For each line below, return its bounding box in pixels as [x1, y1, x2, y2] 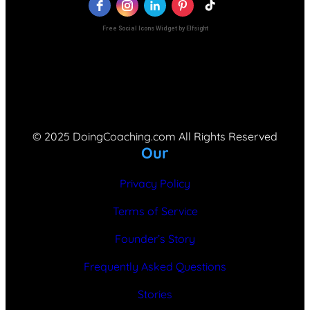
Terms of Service [112, 204, 198, 219]
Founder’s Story [115, 232, 195, 246]
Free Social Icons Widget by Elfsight [102, 25, 208, 33]
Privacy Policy [120, 176, 190, 191]
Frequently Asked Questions [84, 259, 226, 274]
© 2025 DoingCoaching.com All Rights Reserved [33, 129, 277, 144]
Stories [138, 287, 172, 302]
